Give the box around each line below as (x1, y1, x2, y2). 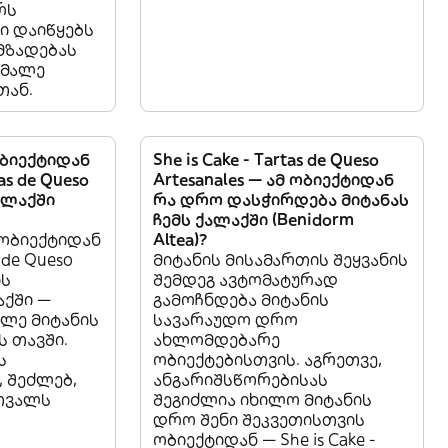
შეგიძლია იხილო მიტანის (153, 389, 372, 410)
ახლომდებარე (153, 329, 280, 350)
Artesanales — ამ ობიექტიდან (153, 169, 394, 190)
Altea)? (153, 229, 207, 250)
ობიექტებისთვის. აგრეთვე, (153, 349, 382, 370)
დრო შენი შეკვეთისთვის (153, 409, 365, 430)
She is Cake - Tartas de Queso (153, 149, 379, 170)
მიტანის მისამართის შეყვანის (153, 249, 408, 270)
